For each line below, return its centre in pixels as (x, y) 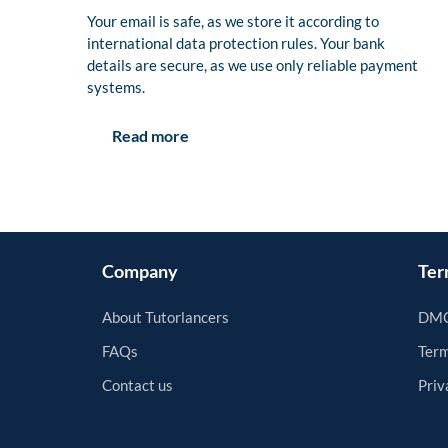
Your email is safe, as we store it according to (233, 21)
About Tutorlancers (165, 317)
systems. (116, 87)
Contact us (137, 385)
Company (140, 271)
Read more (150, 136)
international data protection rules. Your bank (236, 43)
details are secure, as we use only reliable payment (252, 65)
